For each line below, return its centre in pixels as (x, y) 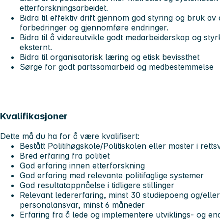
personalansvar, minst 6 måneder (83, 205)
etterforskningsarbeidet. (65, 8)
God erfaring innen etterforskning (83, 165)
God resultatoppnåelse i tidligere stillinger (98, 185)
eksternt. (36, 47)
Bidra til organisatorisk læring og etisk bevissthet (111, 57)
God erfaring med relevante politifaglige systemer (112, 175)
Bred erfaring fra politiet (65, 155)
